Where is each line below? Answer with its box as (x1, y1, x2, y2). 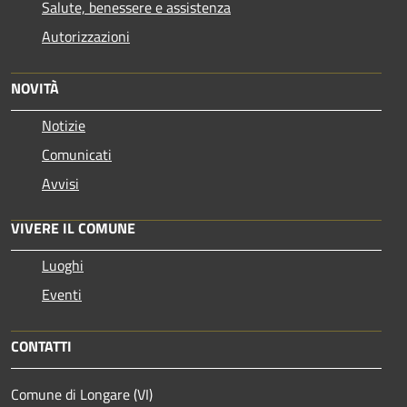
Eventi (42, 283, 82, 305)
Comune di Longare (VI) (11, 382, 153, 405)
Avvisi (42, 172, 79, 194)
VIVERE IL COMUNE (11, 216, 135, 239)
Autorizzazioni (42, 25, 130, 47)
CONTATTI (11, 334, 72, 357)
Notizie (42, 114, 85, 136)
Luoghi (42, 253, 84, 276)
